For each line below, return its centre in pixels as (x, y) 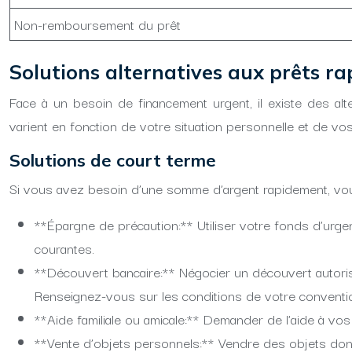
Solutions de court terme (113, 160)
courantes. (64, 248)
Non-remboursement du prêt (97, 24)
